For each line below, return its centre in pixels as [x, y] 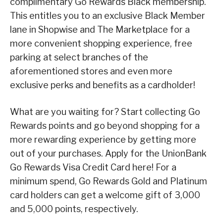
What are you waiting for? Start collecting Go [105, 111]
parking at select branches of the [79, 57]
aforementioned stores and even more [91, 71]
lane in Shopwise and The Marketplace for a [100, 29]
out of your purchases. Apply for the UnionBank [108, 153]
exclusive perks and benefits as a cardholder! [103, 85]
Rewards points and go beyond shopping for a [105, 125]
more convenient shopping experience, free [101, 43]
